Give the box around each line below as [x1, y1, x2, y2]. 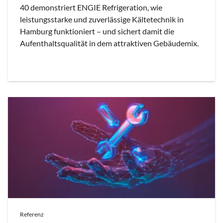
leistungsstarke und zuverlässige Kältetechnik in [20, 14, 184, 24]
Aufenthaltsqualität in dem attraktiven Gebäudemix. [20, 38, 199, 48]
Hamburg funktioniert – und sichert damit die [20, 26, 174, 36]
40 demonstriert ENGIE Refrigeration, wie [20, 2, 162, 12]
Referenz [20, 210, 44, 218]
